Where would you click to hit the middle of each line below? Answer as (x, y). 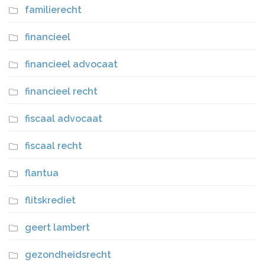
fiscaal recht (54, 146)
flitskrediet (50, 200)
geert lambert (57, 227)
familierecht (53, 10)
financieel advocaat (71, 64)
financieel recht (61, 91)
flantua (42, 173)
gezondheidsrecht (68, 255)
